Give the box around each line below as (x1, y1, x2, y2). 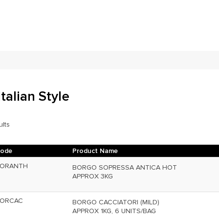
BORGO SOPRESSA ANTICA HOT (72, 163, 177, 172)
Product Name (72, 147, 118, 155)
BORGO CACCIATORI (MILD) (72, 198, 159, 206)
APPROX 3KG (72, 172, 113, 180)
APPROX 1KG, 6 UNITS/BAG (72, 207, 156, 215)
